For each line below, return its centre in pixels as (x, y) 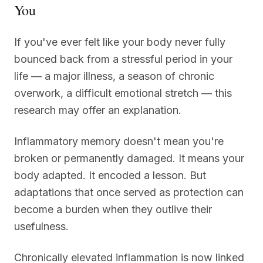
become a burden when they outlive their (113, 209)
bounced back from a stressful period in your (123, 59)
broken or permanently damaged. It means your (129, 158)
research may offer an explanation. (98, 110)
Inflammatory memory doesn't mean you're (119, 141)
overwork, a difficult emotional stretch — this (123, 93)
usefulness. (41, 226)
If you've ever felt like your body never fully (120, 42)
